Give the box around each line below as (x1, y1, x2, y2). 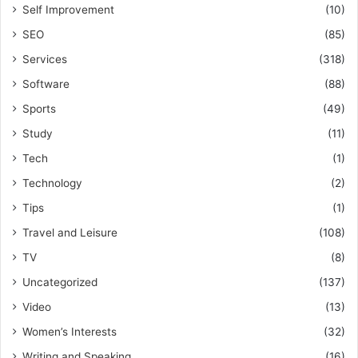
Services (22, 53, 67, 66)
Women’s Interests (22, 325, 117, 338)
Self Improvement (22, 3, 114, 16)
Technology (22, 177, 82, 189)
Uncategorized (22, 276, 97, 288)
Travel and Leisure (22, 226, 117, 239)
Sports (22, 102, 56, 115)
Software (22, 78, 70, 90)
